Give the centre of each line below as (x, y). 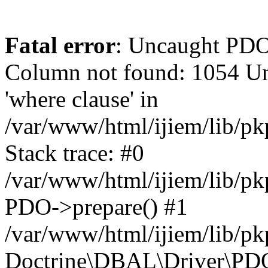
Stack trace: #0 (74, 153)
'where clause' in (82, 99)
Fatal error (60, 45)
